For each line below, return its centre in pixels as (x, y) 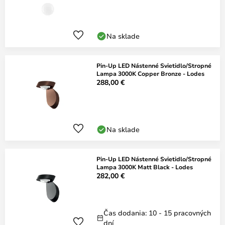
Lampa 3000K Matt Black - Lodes (145, 167)
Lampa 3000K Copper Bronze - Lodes (150, 73)
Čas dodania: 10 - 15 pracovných (157, 213)
